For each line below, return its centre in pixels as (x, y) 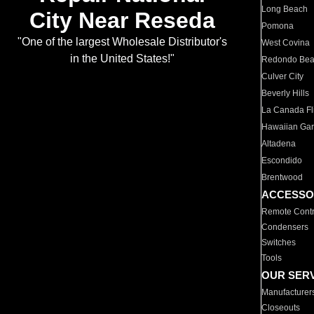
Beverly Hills (286, 93)
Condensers (285, 227)
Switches (279, 243)
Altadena (279, 144)
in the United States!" (122, 59)
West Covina (286, 43)
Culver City (283, 76)
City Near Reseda (122, 21)
